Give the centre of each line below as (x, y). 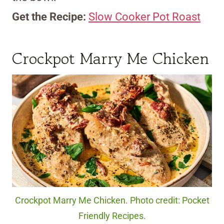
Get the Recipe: (50, 16)
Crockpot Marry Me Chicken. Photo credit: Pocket (112, 200)
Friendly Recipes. (112, 216)
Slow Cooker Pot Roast (144, 16)
